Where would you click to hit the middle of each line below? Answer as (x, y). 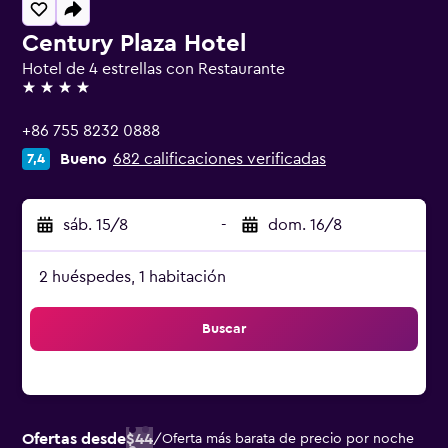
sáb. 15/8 (95, 225)
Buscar (224, 329)
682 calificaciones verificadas (219, 159)
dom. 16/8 (305, 225)
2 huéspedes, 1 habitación (132, 277)
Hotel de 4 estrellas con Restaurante (153, 69)
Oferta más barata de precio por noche (288, 439)
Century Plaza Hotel (134, 44)
